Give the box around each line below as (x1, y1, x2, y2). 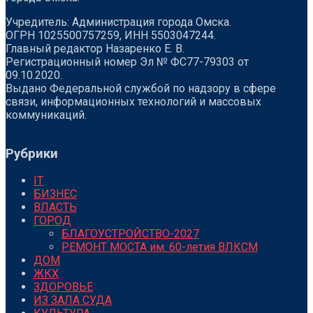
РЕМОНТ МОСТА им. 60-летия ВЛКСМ (61, 240, 258, 254)
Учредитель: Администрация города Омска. (6, 15, 231, 29)
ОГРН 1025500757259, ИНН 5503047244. (6, 29, 216, 43)
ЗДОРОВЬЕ (34, 280, 93, 294)
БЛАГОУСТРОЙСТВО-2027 (61, 227, 199, 241)
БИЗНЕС (34, 187, 77, 201)
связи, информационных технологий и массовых (6, 95, 261, 109)
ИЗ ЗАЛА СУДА (34, 293, 112, 307)
